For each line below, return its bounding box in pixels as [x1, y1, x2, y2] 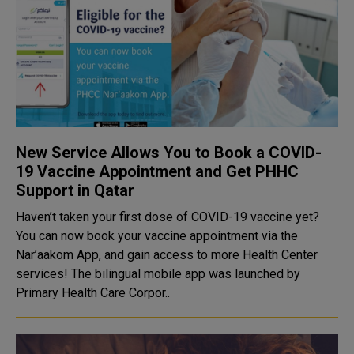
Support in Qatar [16, 181, 134, 200]
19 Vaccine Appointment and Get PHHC [16, 162, 299, 181]
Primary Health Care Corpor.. [16, 285, 170, 300]
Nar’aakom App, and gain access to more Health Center [16, 247, 318, 262]
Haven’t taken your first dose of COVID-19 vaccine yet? [16, 209, 319, 224]
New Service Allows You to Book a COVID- [16, 143, 322, 162]
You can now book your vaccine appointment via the [16, 228, 298, 243]
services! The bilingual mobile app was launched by [16, 266, 71, 281]
